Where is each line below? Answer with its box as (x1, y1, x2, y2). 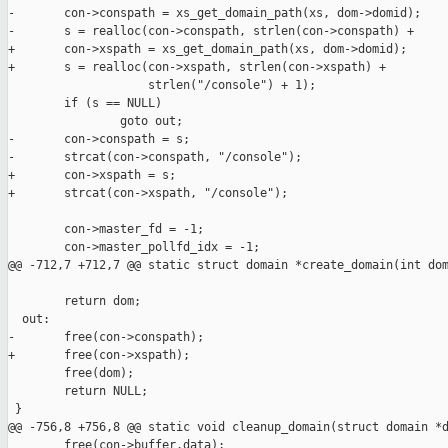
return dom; (8, 294, 141, 309)
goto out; (8, 114, 183, 129)
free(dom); (8, 366, 134, 381)
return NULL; (8, 384, 148, 399)
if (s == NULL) (8, 96, 162, 111)
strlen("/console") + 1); (8, 78, 316, 93)
